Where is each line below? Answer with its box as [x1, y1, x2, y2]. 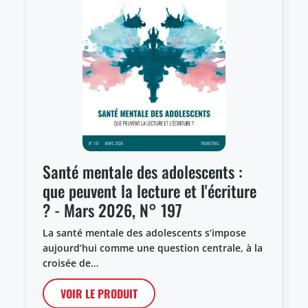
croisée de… [43, 256, 98, 269]
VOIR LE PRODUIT [60, 285, 137, 302]
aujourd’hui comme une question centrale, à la [43, 241, 263, 254]
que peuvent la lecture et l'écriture [43, 178, 256, 203]
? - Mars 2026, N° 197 [43, 197, 182, 222]
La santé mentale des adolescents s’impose [43, 225, 246, 239]
